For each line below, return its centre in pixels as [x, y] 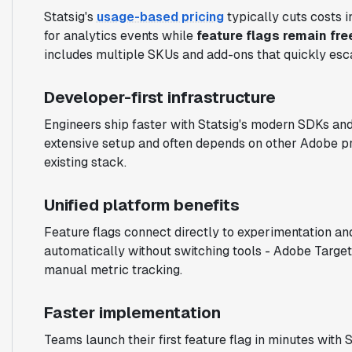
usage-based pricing [160, 16]
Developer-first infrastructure [159, 97]
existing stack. [85, 162]
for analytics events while [120, 35]
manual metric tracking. [113, 269]
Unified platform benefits [141, 205]
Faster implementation [132, 312]
